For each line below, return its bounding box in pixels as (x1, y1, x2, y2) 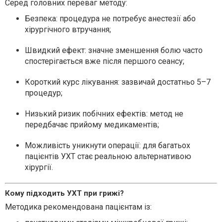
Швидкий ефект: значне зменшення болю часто (25, 46, 203, 55)
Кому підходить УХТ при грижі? (5, 189, 124, 198)
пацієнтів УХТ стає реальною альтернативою (25, 152, 191, 161)
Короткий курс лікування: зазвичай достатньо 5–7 (25, 77, 211, 87)
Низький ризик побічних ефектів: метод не (25, 109, 183, 118)
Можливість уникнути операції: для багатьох (25, 141, 190, 150)
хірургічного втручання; (25, 25, 111, 34)
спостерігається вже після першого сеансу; (25, 56, 184, 66)
